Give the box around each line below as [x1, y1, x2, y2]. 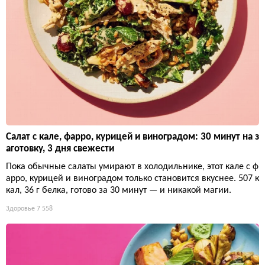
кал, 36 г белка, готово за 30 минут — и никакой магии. [6, 185, 231, 195]
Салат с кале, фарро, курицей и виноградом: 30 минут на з [6, 131, 259, 142]
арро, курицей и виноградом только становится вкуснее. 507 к [6, 173, 259, 183]
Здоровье [6, 205, 35, 212]
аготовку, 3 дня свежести [6, 143, 114, 154]
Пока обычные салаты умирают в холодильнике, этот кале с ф [6, 161, 258, 172]
